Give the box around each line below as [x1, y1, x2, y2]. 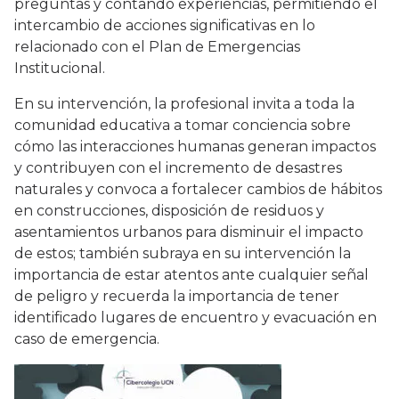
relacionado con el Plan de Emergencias [14, 38, 300, 56]
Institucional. [14, 60, 105, 77]
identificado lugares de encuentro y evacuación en [14, 309, 377, 327]
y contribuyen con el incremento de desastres [14, 159, 342, 177]
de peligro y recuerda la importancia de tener [14, 288, 339, 305]
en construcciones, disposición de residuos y [14, 202, 324, 220]
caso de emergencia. [14, 330, 159, 348]
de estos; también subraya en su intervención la [14, 245, 351, 263]
